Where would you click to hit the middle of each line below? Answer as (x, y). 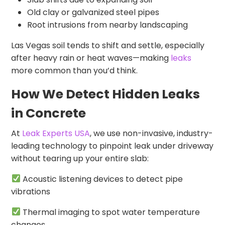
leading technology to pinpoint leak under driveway (113, 146)
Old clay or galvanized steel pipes (93, 12)
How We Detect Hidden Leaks (106, 94)
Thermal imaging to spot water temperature (110, 212)
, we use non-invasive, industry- (152, 133)
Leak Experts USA (56, 133)
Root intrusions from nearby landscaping (108, 25)
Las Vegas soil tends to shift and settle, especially (108, 45)
